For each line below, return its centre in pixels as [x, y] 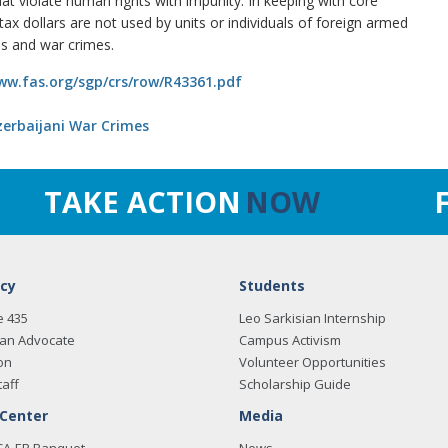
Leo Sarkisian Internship [312, 318]
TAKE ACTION [142, 201]
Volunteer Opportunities [312, 362]
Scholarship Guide [295, 384]
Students [272, 285]
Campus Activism [290, 340]
